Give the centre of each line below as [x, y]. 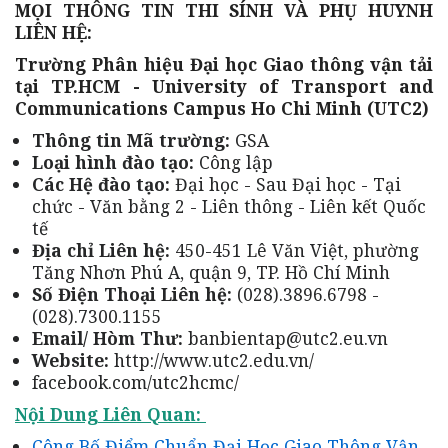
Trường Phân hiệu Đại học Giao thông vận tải [224, 64]
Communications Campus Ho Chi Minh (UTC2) [222, 108]
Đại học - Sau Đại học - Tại [285, 184]
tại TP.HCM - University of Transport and [224, 86]
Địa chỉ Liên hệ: [101, 250]
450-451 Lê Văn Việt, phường [294, 250]
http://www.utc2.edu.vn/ [211, 360]
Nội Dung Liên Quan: [110, 414]
